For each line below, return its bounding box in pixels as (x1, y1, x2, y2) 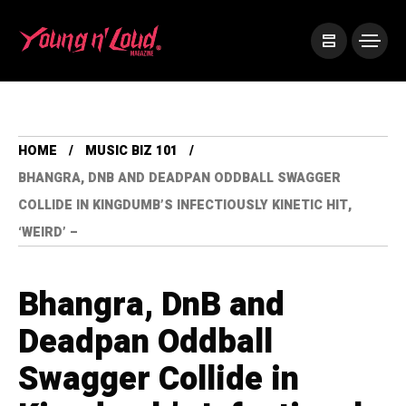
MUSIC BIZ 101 (85, 141, 178, 160)
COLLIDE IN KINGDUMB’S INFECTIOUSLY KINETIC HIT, (18, 196, 352, 215)
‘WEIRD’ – (18, 223, 78, 242)
